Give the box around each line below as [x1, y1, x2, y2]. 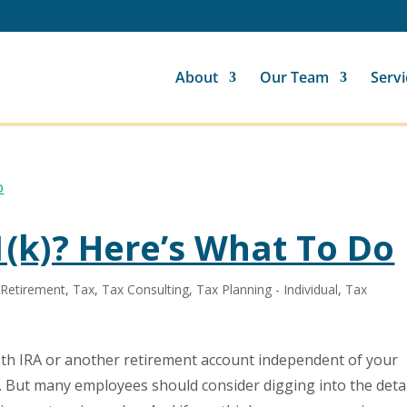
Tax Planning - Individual [196, 281, 339, 298]
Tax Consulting [102, 281, 190, 298]
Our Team [260, 67, 329, 87]
